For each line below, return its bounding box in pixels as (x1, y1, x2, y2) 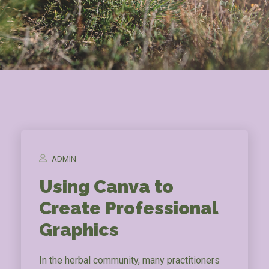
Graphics (39, 219, 119, 240)
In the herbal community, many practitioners (39, 255, 220, 266)
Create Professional (39, 198, 217, 219)
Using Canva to (39, 176, 174, 197)
